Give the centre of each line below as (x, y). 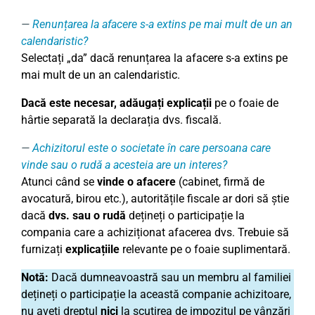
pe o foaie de (245, 103)
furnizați (43, 249)
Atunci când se (59, 182)
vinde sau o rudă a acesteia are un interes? (124, 165)
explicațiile (92, 249)
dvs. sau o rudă (87, 216)
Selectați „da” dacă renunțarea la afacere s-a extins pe (154, 58)
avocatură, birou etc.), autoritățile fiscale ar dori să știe (155, 199)
